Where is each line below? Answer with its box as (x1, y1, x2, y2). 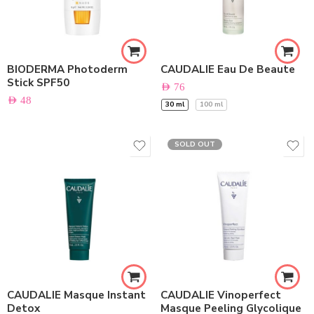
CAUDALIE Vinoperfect (161, 288, 281, 302)
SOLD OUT (175, 139, 215, 149)
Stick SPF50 (7, 76, 69, 90)
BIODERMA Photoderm (7, 62, 128, 76)
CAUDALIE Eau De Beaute (161, 62, 295, 76)
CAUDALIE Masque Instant (7, 288, 146, 302)
